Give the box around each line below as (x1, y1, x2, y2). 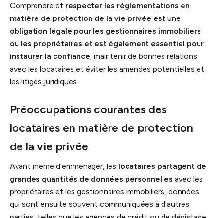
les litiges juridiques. (10, 76, 78, 86)
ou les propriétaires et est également (10, 38, 149, 48)
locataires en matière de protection (10, 121, 193, 135)
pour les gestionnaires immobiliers (74, 26, 201, 36)
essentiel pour (151, 38, 204, 48)
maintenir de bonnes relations (92, 51, 197, 61)
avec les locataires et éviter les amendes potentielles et (10, 64, 204, 73)
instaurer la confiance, (10, 51, 92, 61)
